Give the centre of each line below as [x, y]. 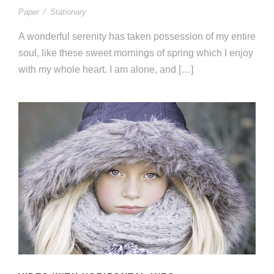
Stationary [68, 12]
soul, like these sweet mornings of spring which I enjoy [136, 53]
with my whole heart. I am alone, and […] [106, 69]
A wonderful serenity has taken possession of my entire [137, 36]
